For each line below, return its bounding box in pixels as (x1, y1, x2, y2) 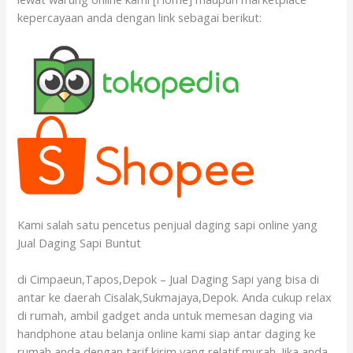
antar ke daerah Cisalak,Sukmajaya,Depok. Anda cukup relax (17, 289, 333, 306)
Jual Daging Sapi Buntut (17, 234, 142, 251)
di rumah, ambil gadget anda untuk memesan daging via (17, 307, 314, 324)
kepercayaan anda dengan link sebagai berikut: (17, 9, 262, 25)
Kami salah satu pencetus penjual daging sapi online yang (17, 216, 318, 232)
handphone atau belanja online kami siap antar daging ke (17, 325, 317, 342)
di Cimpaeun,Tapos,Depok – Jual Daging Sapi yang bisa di (17, 271, 320, 288)
